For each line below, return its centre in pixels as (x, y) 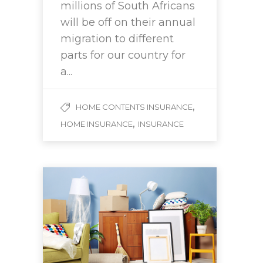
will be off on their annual (128, 23)
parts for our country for (123, 55)
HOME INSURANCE (97, 124)
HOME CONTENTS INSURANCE (134, 107)
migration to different (117, 39)
